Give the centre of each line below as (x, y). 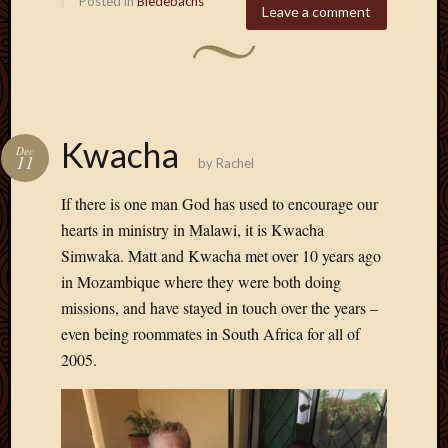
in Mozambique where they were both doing (201, 281)
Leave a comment (316, 11)
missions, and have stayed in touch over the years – (219, 307)
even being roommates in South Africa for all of (210, 333)
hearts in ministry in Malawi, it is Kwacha (192, 229)
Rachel (235, 162)
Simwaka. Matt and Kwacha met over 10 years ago (221, 255)
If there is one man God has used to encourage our (219, 203)
